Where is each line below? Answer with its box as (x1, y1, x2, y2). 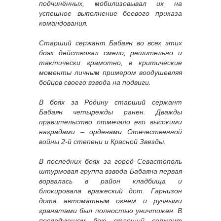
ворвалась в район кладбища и (39, 177, 182, 185)
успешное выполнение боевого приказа (39, 9, 182, 18)
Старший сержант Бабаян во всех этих (39, 39, 182, 47)
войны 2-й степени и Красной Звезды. (39, 138, 166, 146)
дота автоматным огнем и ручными (39, 197, 182, 205)
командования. (39, 19, 88, 28)
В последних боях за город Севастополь (39, 157, 182, 166)
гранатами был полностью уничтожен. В (39, 207, 182, 215)
